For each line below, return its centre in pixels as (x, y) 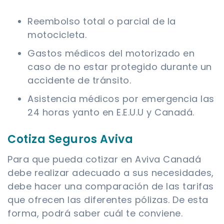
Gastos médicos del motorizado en (111, 53)
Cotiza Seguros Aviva (70, 139)
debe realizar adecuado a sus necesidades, (111, 173)
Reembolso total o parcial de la (102, 21)
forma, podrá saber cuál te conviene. (95, 213)
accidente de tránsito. (79, 80)
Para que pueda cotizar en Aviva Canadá (104, 159)
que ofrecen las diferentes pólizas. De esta (108, 200)
